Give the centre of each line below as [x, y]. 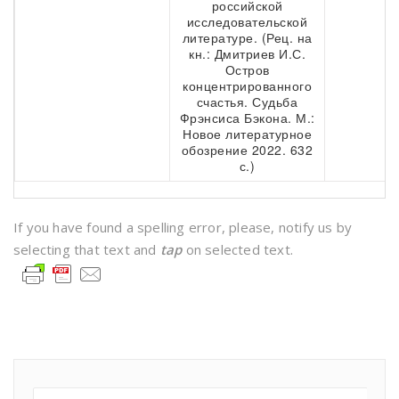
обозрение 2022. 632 [247, 150]
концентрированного [247, 85]
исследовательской [247, 21]
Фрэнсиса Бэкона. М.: [247, 118]
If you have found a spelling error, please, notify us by [183, 227]
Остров [247, 69]
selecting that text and [87, 249]
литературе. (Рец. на [247, 37]
